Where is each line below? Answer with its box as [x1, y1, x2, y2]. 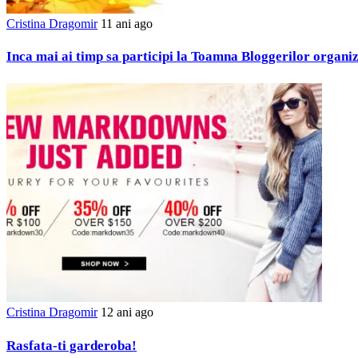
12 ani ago [101, 304, 153, 319]
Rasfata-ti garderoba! [6, 337, 137, 353]
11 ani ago [101, 16, 153, 30]
